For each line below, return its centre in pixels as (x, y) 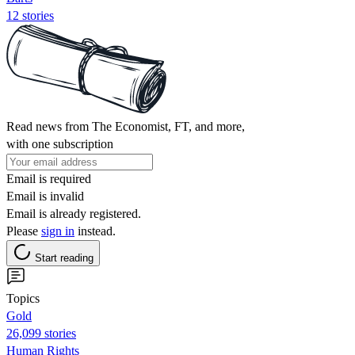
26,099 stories (41, 333)
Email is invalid (45, 196)
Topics (23, 298)
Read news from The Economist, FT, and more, (126, 126)
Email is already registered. (74, 213)
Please (24, 231)
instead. (95, 231)
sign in (58, 231)
